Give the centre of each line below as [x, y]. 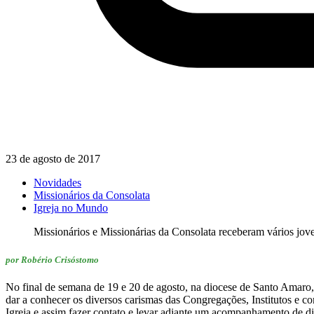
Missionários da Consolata [92, 196]
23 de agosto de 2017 [53, 159]
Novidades [57, 183]
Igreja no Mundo [71, 208]
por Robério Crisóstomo [52, 259]
